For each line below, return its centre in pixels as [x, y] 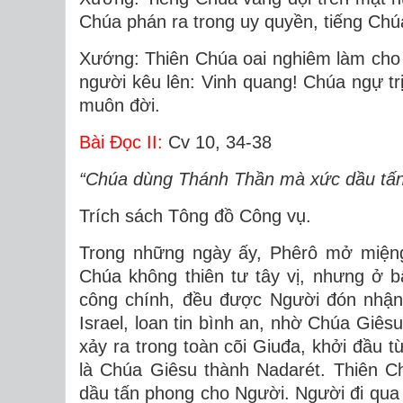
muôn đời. [122, 105]
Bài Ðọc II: [121, 142]
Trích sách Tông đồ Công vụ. [195, 216]
